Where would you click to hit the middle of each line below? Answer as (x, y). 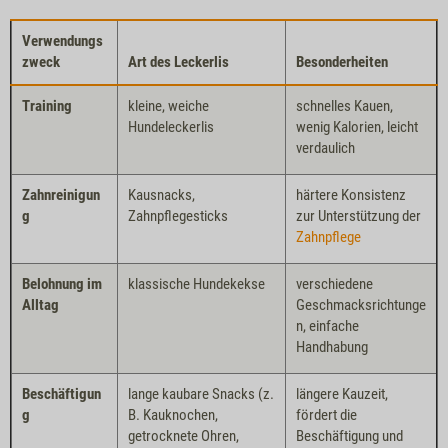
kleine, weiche (168, 105)
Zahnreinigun (61, 194)
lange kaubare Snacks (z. (201, 393)
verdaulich (325, 147)
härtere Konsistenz (351, 194)
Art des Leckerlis (178, 61)
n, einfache (327, 325)
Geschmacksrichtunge (361, 304)
